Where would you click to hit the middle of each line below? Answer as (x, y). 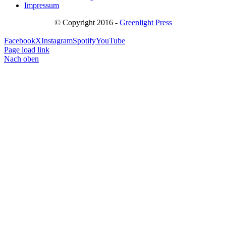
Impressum (42, 5)
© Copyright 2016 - (87, 22)
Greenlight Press (146, 22)
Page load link (27, 50)
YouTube (110, 41)
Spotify (84, 41)
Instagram (57, 41)
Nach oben (21, 59)
